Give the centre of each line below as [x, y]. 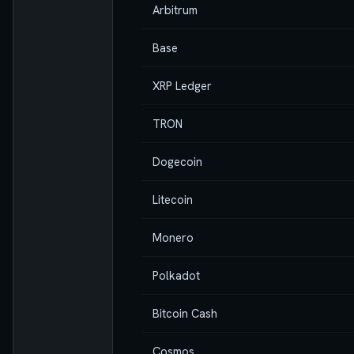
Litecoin [173, 199]
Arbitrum [175, 9]
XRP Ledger [182, 85]
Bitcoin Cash [185, 313]
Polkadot [176, 275]
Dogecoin [177, 161]
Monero [173, 237]
